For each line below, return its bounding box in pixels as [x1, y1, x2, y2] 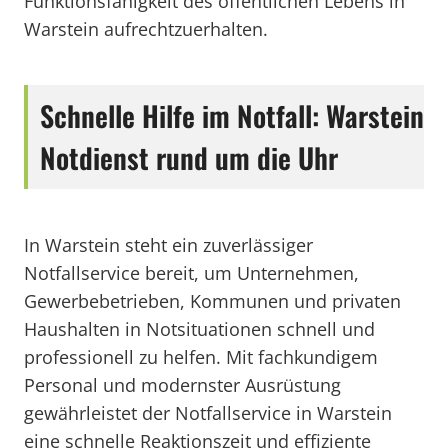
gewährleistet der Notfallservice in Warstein [24, 401, 392, 425]
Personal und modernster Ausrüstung [24, 373, 341, 397]
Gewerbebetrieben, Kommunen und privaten [24, 289, 401, 313]
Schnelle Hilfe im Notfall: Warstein [40, 95, 424, 136]
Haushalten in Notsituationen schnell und [24, 317, 375, 341]
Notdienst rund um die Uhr [40, 137, 338, 178]
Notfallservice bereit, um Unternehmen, [24, 261, 359, 285]
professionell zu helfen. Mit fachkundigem [24, 345, 378, 369]
